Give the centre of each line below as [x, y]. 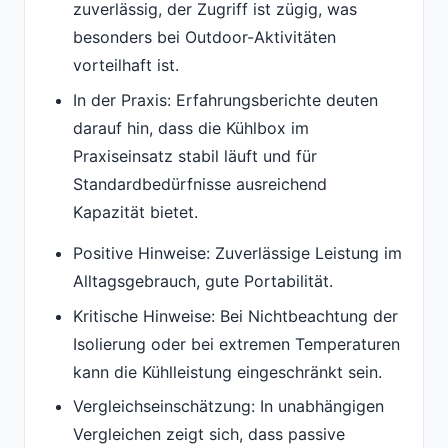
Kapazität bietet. [135, 211]
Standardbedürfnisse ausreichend [200, 183]
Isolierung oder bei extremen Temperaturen [236, 343]
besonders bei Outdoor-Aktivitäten [204, 37]
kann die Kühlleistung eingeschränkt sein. [227, 371]
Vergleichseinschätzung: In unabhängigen [228, 406]
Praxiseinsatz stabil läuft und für [195, 155]
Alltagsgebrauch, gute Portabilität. [203, 281]
